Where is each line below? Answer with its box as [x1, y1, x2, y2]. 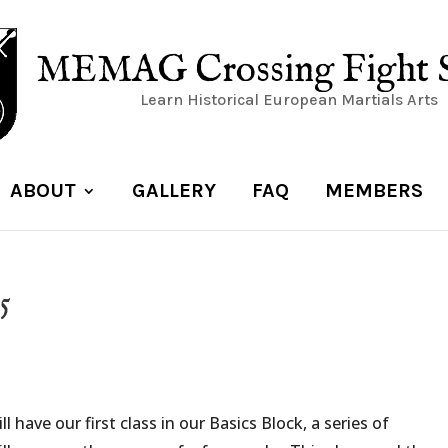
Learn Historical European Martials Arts [140, 90, 439, 109]
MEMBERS [324, 179, 423, 202]
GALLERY [131, 179, 216, 202]
